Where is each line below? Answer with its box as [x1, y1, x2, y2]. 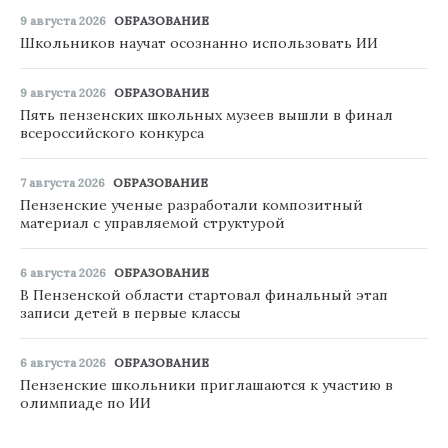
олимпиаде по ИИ [20, 393, 151, 412]
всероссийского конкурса [20, 123, 204, 142]
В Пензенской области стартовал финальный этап [20, 285, 388, 304]
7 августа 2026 [20, 174, 105, 190]
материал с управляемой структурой [20, 213, 285, 232]
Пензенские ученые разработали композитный [20, 195, 363, 214]
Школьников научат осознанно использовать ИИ [20, 33, 378, 52]
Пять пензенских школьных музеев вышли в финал [20, 105, 393, 124]
